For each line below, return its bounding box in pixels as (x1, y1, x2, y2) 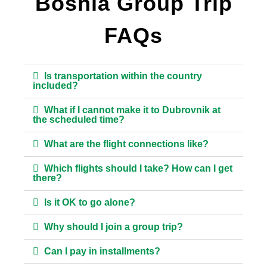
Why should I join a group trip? (44, 221, 184, 232)
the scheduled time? (33, 114, 125, 125)
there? (33, 172, 62, 183)
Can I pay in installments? (44, 246, 161, 256)
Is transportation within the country (44, 70, 203, 81)
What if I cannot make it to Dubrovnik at (44, 104, 221, 115)
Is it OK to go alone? (44, 197, 136, 207)
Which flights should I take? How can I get (44, 163, 233, 173)
